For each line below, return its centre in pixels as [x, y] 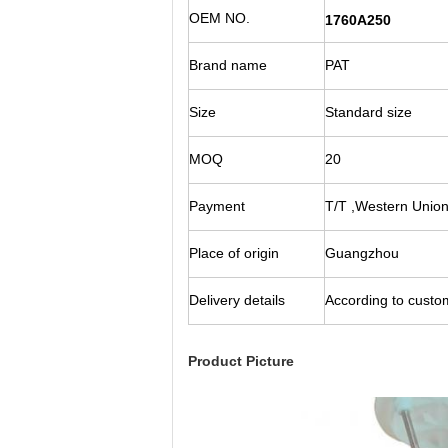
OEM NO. [219, 18]
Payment [217, 206]
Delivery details [237, 300]
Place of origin [234, 253]
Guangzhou [362, 253]
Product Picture [241, 361]
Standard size [368, 112]
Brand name [228, 65]
